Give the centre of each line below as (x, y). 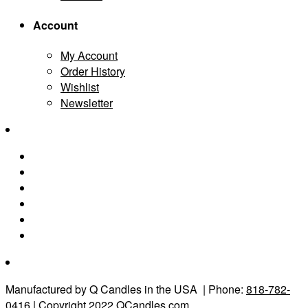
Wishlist (80, 87)
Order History (93, 71)
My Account (89, 56)
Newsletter (87, 103)
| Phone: (223, 289)
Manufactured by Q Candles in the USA (103, 289)
